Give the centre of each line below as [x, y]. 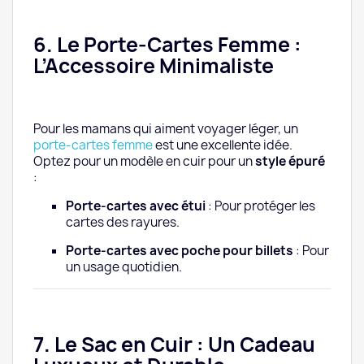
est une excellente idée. [223, 145]
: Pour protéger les [260, 206]
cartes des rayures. [123, 223]
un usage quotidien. [124, 267]
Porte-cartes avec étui [136, 206]
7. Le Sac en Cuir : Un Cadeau [174, 345]
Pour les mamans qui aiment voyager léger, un [166, 129]
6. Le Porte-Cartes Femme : [167, 45]
